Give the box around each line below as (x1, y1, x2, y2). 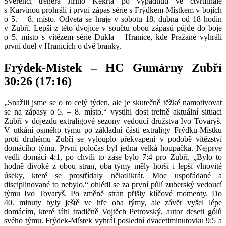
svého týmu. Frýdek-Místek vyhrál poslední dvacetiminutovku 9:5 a (4, 216, 222, 225)
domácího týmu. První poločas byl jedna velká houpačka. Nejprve (4, 143, 222, 152)
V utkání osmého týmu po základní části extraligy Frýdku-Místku (4, 125, 222, 134)
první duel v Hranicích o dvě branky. (4, 41, 121, 50)
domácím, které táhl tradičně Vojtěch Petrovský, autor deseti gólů (4, 207, 222, 216)
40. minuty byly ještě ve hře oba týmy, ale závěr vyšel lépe (4, 198, 222, 207)
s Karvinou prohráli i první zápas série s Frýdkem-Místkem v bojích (4, 5, 222, 14)
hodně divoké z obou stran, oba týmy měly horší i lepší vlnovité (4, 161, 222, 171)
